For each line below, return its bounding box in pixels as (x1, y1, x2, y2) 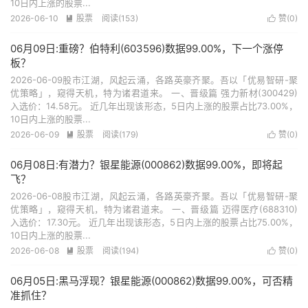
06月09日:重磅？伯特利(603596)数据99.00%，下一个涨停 (10, 42, 283, 55)
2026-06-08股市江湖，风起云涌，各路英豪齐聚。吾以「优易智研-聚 (10, 190, 298, 201)
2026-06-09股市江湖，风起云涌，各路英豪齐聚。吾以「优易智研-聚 (10, 74, 298, 85)
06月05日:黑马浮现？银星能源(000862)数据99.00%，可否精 (10, 274, 293, 287)
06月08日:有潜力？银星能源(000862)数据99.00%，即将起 (10, 158, 283, 171)
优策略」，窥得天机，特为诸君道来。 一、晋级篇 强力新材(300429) (10, 87, 298, 98)
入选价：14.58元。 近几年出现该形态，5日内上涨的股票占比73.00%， (10, 100, 298, 111)
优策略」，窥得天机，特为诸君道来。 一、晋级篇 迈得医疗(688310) (10, 203, 298, 214)
